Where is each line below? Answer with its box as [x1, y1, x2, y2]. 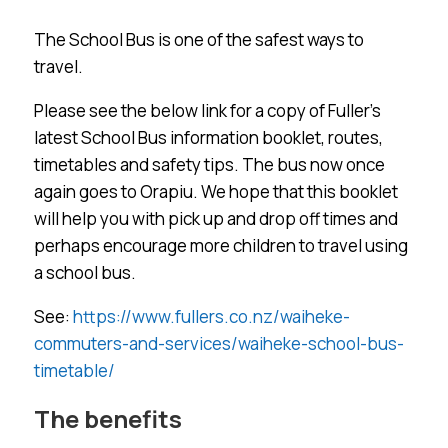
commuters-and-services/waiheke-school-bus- [33, 331, 404, 355]
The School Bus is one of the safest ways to [33, 27, 364, 51]
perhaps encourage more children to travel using [33, 233, 408, 257]
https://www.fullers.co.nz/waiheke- [72, 304, 350, 328]
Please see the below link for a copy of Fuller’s [33, 98, 381, 122]
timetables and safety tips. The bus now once [33, 152, 385, 176]
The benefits [33, 401, 182, 435]
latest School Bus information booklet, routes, [33, 125, 383, 149]
